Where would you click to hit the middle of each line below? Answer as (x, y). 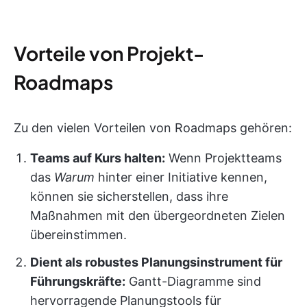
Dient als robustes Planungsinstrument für (156, 262)
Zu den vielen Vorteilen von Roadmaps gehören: (153, 127)
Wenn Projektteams (223, 158)
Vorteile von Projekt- (109, 53)
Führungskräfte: (78, 281)
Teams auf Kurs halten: (98, 158)
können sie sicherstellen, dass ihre (129, 196)
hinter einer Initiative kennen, (181, 177)
